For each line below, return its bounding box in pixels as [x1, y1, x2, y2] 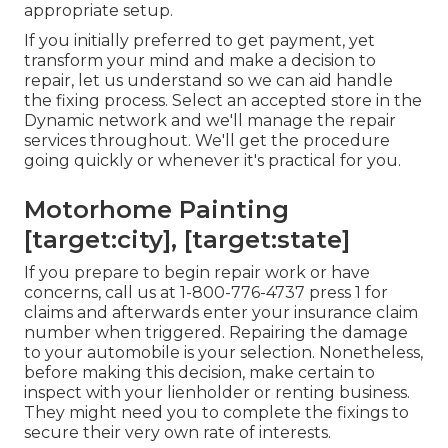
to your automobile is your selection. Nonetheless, [24, 343, 423, 363]
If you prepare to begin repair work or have [24, 263, 370, 283]
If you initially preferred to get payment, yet [24, 31, 375, 51]
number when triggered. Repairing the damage [24, 323, 408, 343]
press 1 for [305, 283, 388, 303]
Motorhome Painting [24, 195, 289, 225]
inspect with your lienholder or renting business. [24, 383, 410, 403]
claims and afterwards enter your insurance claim [24, 303, 418, 323]
